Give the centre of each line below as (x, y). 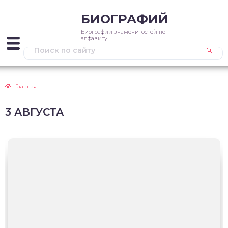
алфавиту (94, 38)
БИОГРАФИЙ (125, 19)
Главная (26, 86)
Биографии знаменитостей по (123, 32)
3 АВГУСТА (35, 112)
